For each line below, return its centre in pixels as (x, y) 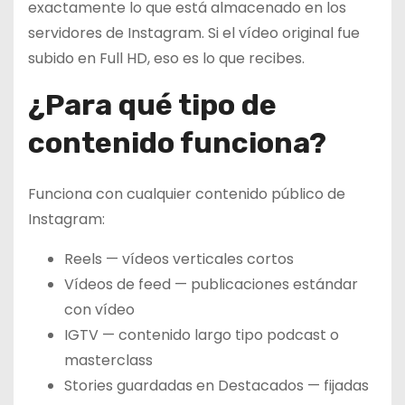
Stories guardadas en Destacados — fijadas (217, 385)
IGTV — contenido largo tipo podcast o (202, 334)
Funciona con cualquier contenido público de (187, 193)
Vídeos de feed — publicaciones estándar (211, 284)
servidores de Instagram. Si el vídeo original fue (194, 33)
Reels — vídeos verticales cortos (179, 259)
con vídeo (99, 309)
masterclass (108, 360)
